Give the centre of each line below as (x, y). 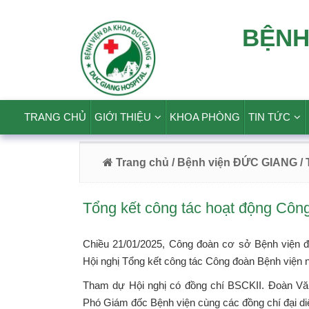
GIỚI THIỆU (123, 117)
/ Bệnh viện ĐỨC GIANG (233, 162)
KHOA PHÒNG (205, 117)
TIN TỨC (269, 117)
